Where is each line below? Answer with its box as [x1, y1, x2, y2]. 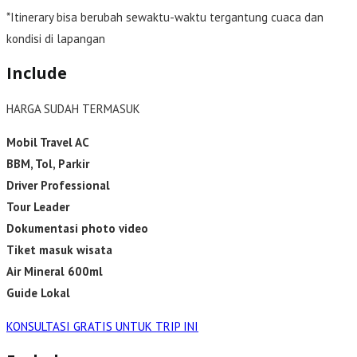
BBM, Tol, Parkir [6, 155, 89, 171]
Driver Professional [6, 177, 110, 193]
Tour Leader [6, 198, 69, 214]
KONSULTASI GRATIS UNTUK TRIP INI [6, 318, 198, 334]
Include [6, 62, 67, 84]
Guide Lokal [6, 284, 70, 300]
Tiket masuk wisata [6, 241, 112, 257]
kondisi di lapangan [6, 30, 105, 46]
